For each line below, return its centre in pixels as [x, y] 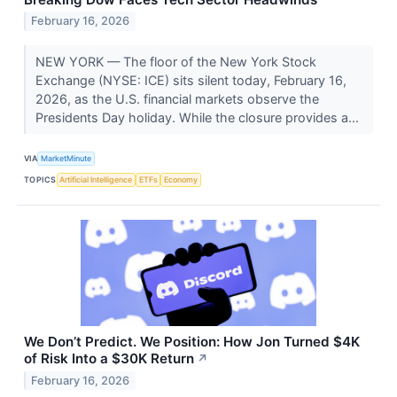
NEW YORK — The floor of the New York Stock [175, 61]
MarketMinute [66, 159]
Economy [181, 180]
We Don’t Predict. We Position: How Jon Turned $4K [192, 341]
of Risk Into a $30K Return [109, 358]
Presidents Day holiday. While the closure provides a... [198, 117]
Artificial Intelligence [96, 180]
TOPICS [40, 180]
